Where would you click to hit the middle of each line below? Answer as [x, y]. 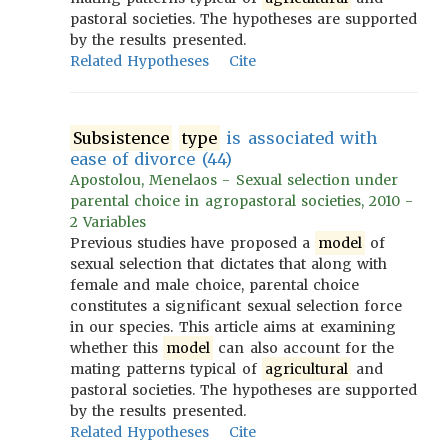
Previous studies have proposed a [193, 243]
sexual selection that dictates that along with [229, 264]
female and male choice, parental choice [215, 285]
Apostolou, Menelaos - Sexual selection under [234, 180]
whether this [117, 348]
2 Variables [108, 222]
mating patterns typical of [166, 369]
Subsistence [121, 138]
